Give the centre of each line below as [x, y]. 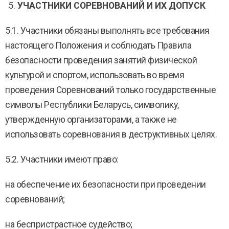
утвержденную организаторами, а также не [91, 120]
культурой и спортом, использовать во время [95, 75]
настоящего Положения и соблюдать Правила [98, 45]
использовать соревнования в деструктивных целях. [111, 134]
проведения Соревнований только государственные [110, 90]
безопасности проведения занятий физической [101, 60]
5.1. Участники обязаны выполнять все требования [107, 31]
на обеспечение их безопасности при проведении [106, 185]
